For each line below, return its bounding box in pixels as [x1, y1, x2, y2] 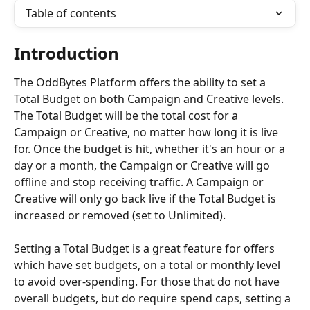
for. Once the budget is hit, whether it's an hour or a [14, 141, 288, 156]
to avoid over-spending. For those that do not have [14, 274, 282, 290]
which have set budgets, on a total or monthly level [14, 257, 283, 273]
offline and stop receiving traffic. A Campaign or [14, 174, 266, 190]
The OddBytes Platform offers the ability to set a [14, 75, 268, 90]
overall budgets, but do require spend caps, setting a [14, 291, 293, 307]
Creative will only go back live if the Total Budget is [14, 191, 279, 206]
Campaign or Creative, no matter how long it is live [14, 125, 281, 140]
